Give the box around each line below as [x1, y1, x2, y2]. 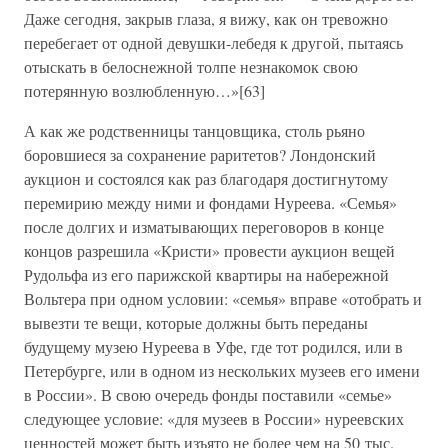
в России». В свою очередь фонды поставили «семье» [24, 384, 392, 405]
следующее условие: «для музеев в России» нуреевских [24, 408, 404, 429]
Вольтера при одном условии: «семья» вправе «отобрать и [24, 288, 422, 309]
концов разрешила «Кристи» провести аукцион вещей [24, 240, 395, 261]
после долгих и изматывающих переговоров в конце [24, 216, 384, 237]
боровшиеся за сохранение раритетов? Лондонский [24, 144, 376, 165]
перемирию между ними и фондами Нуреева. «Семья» [24, 192, 397, 213]
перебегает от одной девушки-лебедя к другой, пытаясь [24, 32, 403, 53]
